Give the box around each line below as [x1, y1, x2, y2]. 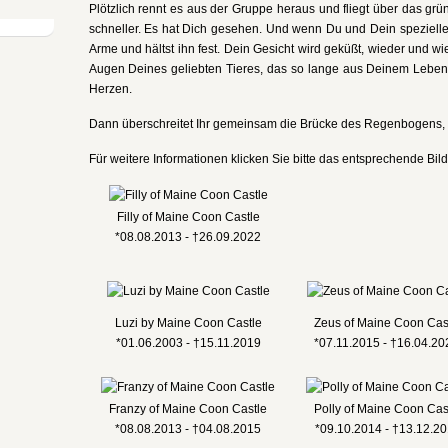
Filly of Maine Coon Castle [116, 210, 260, 224]
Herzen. [88, 82, 132, 96]
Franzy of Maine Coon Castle [109, 402, 267, 416]
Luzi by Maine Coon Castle [114, 316, 262, 330]
